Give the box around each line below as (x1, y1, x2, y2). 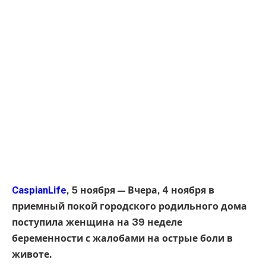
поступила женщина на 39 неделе (12, 216, 182, 228)
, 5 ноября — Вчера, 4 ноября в (66, 184, 214, 196)
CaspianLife (12, 184, 66, 196)
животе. (12, 248, 52, 260)
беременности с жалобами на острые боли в (12, 232, 233, 244)
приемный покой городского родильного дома (12, 200, 247, 212)
